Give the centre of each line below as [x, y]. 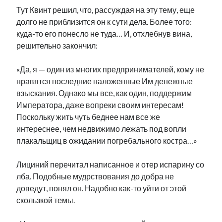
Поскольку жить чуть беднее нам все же [88, 117]
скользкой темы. [46, 200]
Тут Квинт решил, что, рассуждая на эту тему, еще [106, 10]
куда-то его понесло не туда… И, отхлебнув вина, [104, 33]
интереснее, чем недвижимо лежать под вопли [102, 129]
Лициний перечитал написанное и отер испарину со [111, 164]
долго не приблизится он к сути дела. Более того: [104, 22]
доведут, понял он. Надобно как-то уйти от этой [102, 188]
